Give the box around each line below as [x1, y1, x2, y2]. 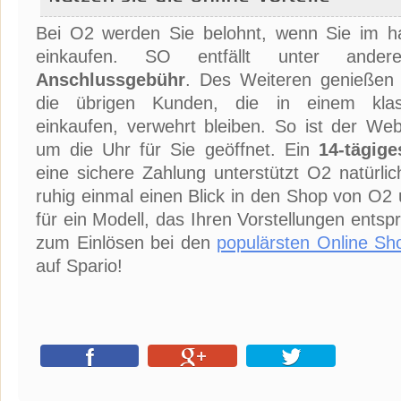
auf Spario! [36, 255, 123, 276]
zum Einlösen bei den [36, 232, 217, 252]
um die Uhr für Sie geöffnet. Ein [36, 139, 319, 159]
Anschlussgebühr [36, 69, 185, 90]
